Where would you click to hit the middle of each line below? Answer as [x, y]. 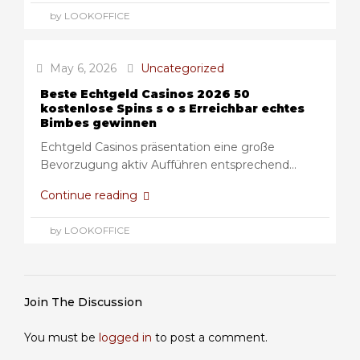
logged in [125, 337]
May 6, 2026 [82, 68]
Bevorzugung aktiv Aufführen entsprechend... [168, 165]
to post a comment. [210, 337]
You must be [61, 337]
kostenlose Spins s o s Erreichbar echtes [172, 108]
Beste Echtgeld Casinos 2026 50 [145, 94]
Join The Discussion [83, 302]
